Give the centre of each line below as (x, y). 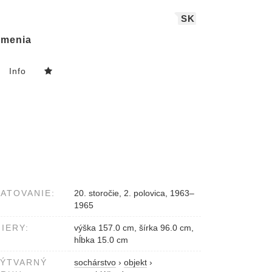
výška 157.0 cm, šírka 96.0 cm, (134, 228)
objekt (135, 263)
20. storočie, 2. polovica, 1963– (134, 193)
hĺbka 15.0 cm (101, 240)
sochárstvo (95, 263)
